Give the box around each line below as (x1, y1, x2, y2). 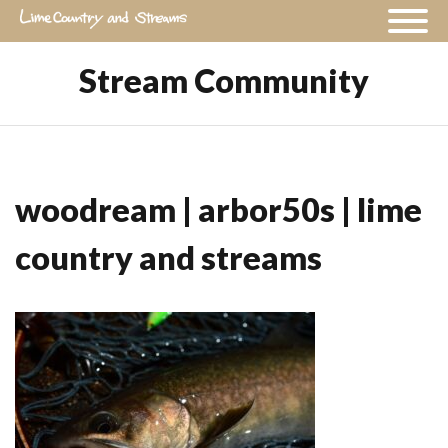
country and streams (15, 238, 322, 277)
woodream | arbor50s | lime (15, 190, 422, 229)
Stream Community (79, 61, 369, 100)
